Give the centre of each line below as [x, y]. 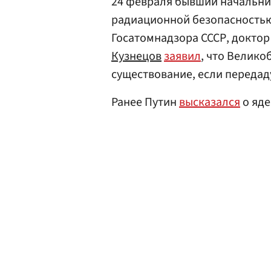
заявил [182, 56]
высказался [210, 102]
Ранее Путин [145, 102]
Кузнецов [136, 56]
